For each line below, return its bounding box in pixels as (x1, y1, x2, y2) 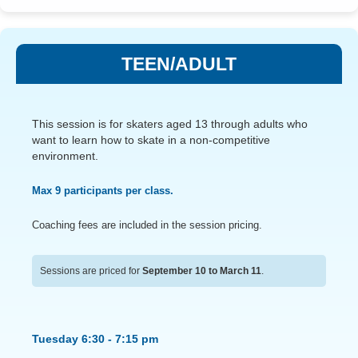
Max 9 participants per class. (32, 184, 173, 197)
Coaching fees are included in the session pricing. (32, 218, 262, 231)
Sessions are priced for (40, 266, 142, 276)
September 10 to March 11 (142, 266, 261, 276)
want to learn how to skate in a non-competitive (32, 133, 270, 146)
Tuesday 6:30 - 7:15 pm (32, 332, 158, 346)
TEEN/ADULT (121, 53, 237, 74)
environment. (32, 149, 98, 162)
